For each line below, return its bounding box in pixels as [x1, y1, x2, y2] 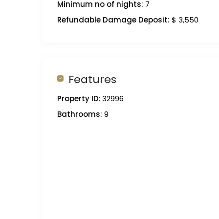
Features [68, 72, 116, 88]
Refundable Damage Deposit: [57, 15, 170, 25]
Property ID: [57, 93, 101, 104]
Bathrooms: [57, 109, 102, 120]
